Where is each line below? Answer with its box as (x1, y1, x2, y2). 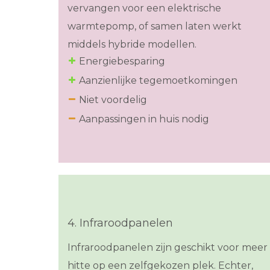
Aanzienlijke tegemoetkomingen (79, 75, 237, 87)
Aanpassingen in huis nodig (79, 113, 209, 125)
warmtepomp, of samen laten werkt (67, 20, 242, 33)
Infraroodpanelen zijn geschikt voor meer (67, 242, 268, 254)
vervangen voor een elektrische (67, 2, 221, 14)
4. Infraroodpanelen (67, 216, 173, 230)
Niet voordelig (79, 94, 147, 106)
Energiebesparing (79, 55, 165, 67)
